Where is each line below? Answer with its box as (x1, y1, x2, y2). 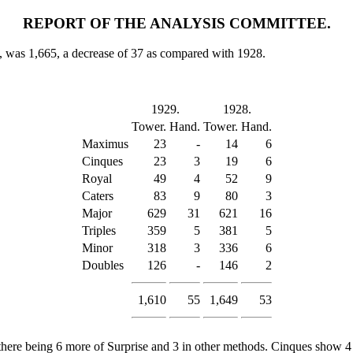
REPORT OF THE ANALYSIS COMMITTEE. (22, 14, 331, 32)
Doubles (81, 258, 124, 273)
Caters (81, 189, 113, 203)
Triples (81, 224, 116, 238)
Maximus (81, 137, 128, 151)
